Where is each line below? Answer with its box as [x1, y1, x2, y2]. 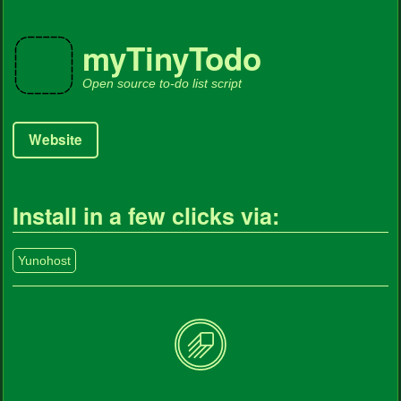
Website [29, 130, 82, 149]
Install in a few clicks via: [13, 200, 279, 233]
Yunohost [18, 253, 71, 269]
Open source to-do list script [82, 76, 242, 90]
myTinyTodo [82, 36, 261, 81]
